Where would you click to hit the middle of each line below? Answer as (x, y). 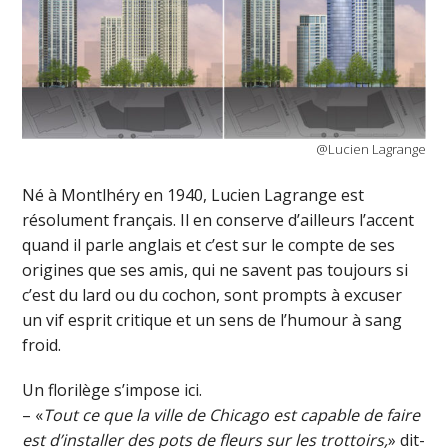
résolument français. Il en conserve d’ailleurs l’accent (218, 219)
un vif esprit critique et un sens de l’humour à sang (212, 319)
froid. (42, 344)
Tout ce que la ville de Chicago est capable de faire (232, 414)
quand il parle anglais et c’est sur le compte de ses (209, 244)
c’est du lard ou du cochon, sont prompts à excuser (212, 294)
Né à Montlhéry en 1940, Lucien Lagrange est (193, 194)
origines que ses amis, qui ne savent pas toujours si (215, 269)
